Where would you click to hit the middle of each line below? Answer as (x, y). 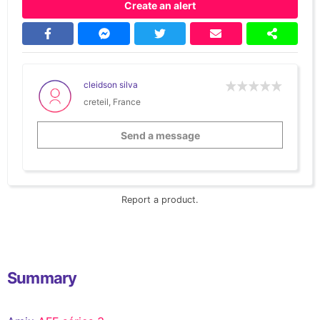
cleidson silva (111, 85)
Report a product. (160, 199)
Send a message (160, 135)
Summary (42, 277)
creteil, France (112, 102)
